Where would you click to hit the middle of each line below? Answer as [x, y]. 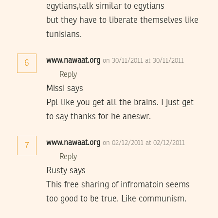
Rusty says [66, 171]
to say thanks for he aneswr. [99, 117]
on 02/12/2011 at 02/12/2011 [144, 143]
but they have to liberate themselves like [122, 20]
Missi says [65, 88]
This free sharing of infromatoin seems [118, 185]
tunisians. [64, 34]
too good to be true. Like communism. [116, 199]
